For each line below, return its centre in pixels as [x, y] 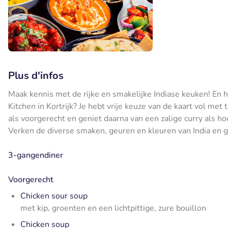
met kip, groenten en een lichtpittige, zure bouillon [113, 208]
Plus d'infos [36, 76]
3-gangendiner [36, 155]
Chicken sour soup [54, 196]
